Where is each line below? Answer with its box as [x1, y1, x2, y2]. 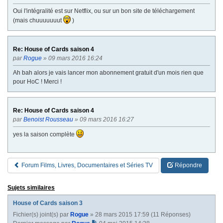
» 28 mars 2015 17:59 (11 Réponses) [89, 211, 191, 218]
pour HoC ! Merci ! [13, 78, 62, 85]
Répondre [173, 161, 202, 169]
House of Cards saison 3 [13, 199, 83, 207]
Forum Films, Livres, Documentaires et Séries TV [20, 161, 153, 169]
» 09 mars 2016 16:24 [42, 54, 104, 62]
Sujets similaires [7, 184, 55, 191]
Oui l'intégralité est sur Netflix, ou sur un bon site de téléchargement [13, 7, 195, 14]
